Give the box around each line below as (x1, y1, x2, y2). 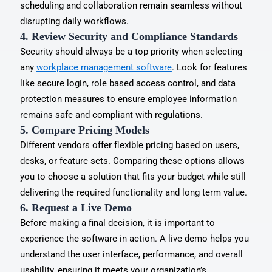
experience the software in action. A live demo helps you (19, 233, 249, 244)
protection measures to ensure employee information (19, 93, 237, 104)
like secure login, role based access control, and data (19, 77, 236, 89)
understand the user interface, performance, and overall (19, 248, 243, 260)
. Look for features (171, 61, 247, 73)
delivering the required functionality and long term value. (19, 186, 247, 198)
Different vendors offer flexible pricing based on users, (19, 139, 239, 151)
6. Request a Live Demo (19, 201, 132, 214)
